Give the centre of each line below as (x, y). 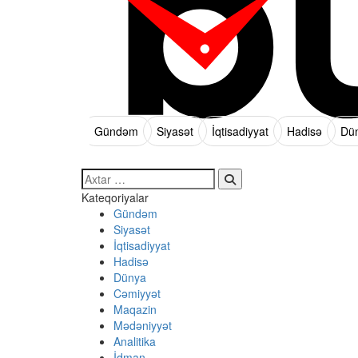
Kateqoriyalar (115, 198)
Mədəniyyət (143, 326)
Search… (105, 176)
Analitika (135, 342)
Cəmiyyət (137, 294)
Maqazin (135, 310)
